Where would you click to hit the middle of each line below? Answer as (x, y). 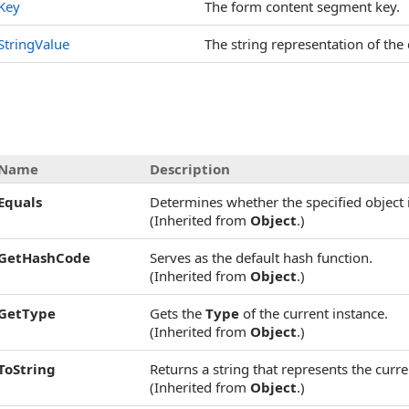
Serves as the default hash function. (261, 257)
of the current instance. (314, 313)
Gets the (178, 313)
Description (190, 169)
